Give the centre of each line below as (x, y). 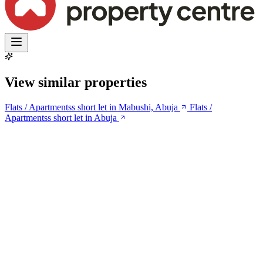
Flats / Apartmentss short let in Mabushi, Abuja (91, 107)
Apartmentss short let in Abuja (61, 117)
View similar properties (76, 82)
